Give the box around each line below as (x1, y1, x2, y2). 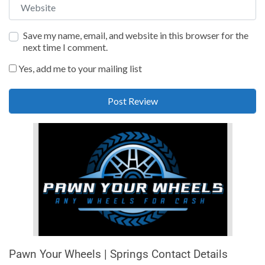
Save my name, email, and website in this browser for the (23, 29, 248, 41)
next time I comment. (23, 41, 108, 53)
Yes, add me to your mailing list (17, 62, 142, 74)
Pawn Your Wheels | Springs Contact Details (9, 247, 228, 261)
